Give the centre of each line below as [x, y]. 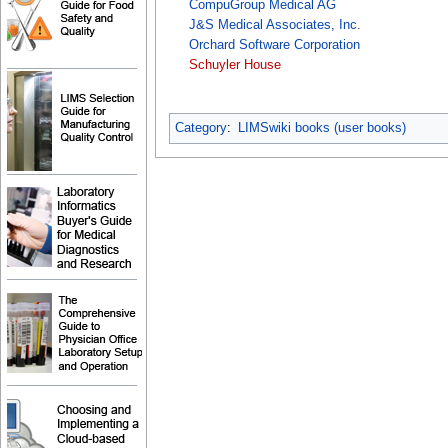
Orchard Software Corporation [274, 45]
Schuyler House [234, 65]
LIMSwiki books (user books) [321, 128]
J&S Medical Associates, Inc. [274, 24]
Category [200, 128]
